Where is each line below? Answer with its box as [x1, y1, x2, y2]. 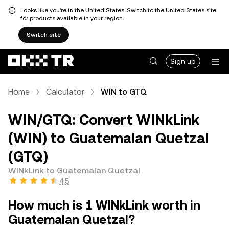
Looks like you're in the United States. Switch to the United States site [20, 7, 216, 14]
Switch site [27, 31, 61, 38]
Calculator [46, 87, 84, 97]
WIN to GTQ [101, 87, 147, 97]
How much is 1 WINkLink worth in [8, 198, 200, 213]
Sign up [170, 57, 196, 65]
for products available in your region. [20, 15, 124, 22]
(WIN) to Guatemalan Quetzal [8, 130, 209, 146]
